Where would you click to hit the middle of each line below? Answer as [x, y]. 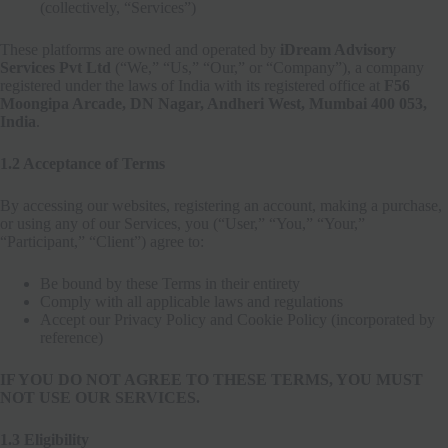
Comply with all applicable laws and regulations [191, 301]
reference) [71, 337]
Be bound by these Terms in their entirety [170, 283]
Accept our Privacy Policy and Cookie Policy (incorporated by [237, 319]
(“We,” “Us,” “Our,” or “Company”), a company [267, 67]
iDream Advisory [338, 49]
